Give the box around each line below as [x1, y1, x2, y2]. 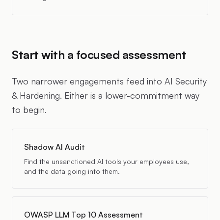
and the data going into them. [24, 167, 120, 175]
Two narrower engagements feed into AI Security [12, 76, 207, 86]
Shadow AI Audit [24, 142, 85, 152]
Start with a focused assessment [12, 47, 187, 62]
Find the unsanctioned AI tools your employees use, [24, 157, 189, 165]
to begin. [12, 104, 47, 115]
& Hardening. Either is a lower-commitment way [12, 90, 199, 101]
